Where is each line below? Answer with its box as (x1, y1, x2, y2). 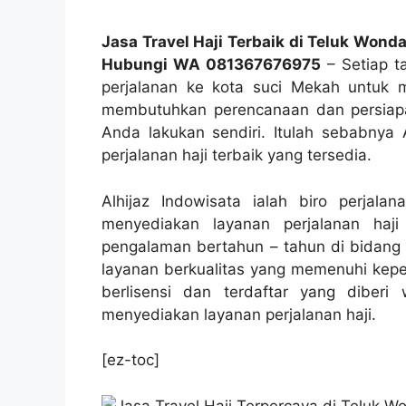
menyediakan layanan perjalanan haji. (101, 304, 376, 324)
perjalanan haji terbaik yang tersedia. (101, 146, 372, 165)
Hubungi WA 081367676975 (101, 55, 321, 74)
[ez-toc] (101, 351, 159, 370)
